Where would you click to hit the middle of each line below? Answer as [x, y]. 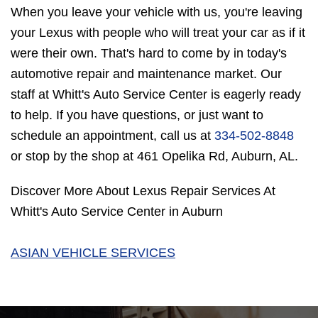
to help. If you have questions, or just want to [137, 115]
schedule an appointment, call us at [113, 136]
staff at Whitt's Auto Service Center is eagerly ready [156, 95]
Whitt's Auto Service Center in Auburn [117, 212]
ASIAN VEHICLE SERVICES [93, 253]
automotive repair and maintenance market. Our [146, 74]
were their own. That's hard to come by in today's [149, 54]
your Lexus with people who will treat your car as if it [158, 33]
